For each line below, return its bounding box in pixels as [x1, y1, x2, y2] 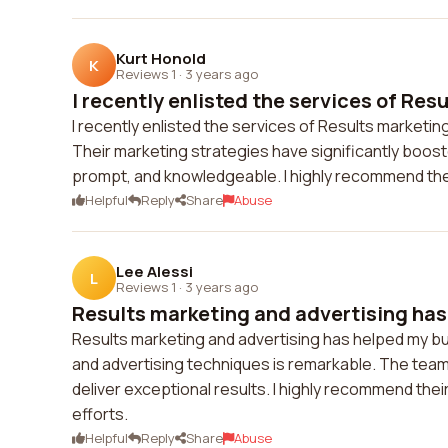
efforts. [72, 403, 128, 425]
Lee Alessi [116, 260, 193, 282]
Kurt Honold [116, 47, 206, 69]
